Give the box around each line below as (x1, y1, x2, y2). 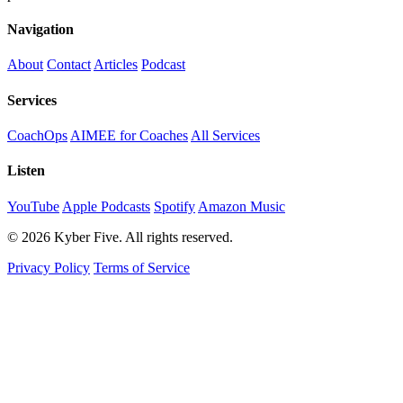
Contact (47, 57, 91, 73)
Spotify (154, 198, 195, 214)
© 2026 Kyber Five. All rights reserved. (7, 228, 233, 245)
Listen (7, 163, 45, 179)
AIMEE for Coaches (70, 127, 188, 143)
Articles (94, 57, 138, 73)
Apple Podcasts (62, 198, 150, 214)
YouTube (7, 198, 59, 214)
